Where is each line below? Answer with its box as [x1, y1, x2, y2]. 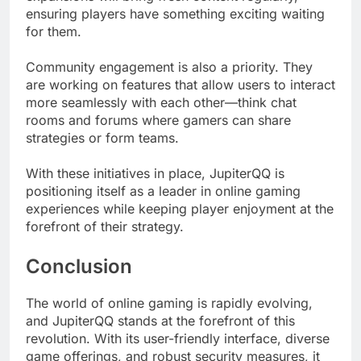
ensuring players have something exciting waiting [26, 5, 325, 22]
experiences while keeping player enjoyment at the [26, 200, 334, 217]
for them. [26, 23, 81, 39]
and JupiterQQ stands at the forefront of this [26, 312, 295, 329]
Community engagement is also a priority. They [26, 58, 313, 75]
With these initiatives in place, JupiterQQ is [26, 164, 284, 181]
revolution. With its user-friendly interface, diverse [26, 330, 330, 346]
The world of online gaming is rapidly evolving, [26, 294, 313, 311]
